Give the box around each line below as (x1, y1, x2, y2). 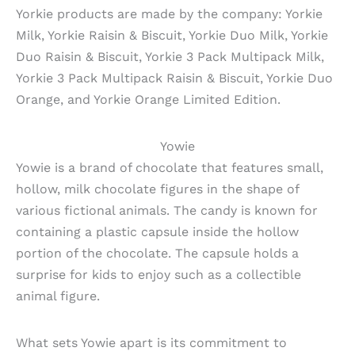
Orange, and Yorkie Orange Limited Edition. (16, 91, 281, 107)
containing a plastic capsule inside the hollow (16, 224, 299, 240)
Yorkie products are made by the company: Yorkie (16, 6, 323, 21)
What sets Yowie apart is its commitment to (16, 335, 287, 351)
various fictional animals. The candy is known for (16, 203, 318, 219)
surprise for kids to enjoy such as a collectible (16, 267, 301, 283)
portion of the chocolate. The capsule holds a (16, 246, 299, 261)
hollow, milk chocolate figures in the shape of (16, 181, 299, 197)
